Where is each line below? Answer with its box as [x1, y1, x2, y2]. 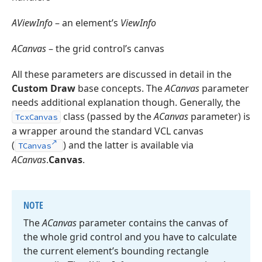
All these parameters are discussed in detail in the [12, 68, 232, 81]
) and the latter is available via [63, 139, 194, 152]
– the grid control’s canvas [46, 42, 164, 56]
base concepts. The [75, 82, 165, 95]
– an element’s [53, 16, 120, 30]
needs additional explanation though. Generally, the [12, 96, 240, 109]
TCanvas [18, 140, 51, 151]
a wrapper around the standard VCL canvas [12, 125, 204, 138]
